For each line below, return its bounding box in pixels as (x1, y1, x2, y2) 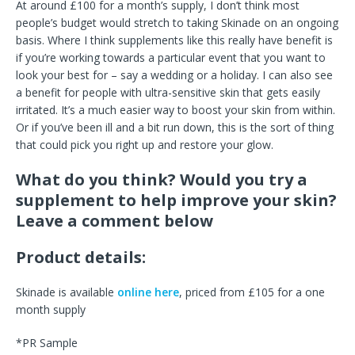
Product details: (16, 246, 146, 269)
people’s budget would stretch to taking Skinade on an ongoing (16, 15, 338, 31)
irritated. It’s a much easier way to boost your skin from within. (16, 102, 335, 118)
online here (114, 284, 179, 300)
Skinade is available (16, 284, 114, 300)
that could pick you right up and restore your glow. (16, 137, 273, 153)
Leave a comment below (16, 210, 213, 232)
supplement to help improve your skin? (16, 189, 337, 212)
